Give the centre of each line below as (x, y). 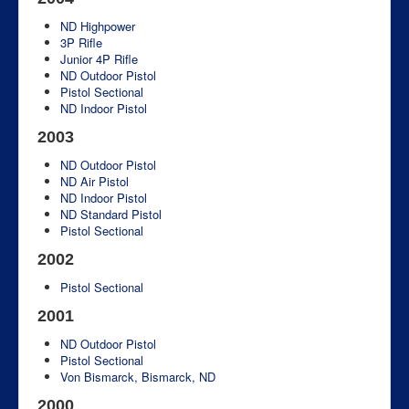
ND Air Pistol (94, 181)
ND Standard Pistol (111, 214)
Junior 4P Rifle (99, 58)
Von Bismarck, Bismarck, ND (138, 376)
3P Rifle (81, 42)
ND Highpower (98, 26)
